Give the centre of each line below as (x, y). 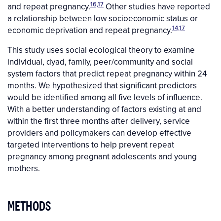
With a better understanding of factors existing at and (104, 109)
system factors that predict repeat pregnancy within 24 (107, 74)
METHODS (29, 206)
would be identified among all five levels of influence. (105, 97)
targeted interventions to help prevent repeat (91, 145)
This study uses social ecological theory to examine (101, 50)
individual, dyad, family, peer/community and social (100, 62)
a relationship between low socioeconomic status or (103, 18)
